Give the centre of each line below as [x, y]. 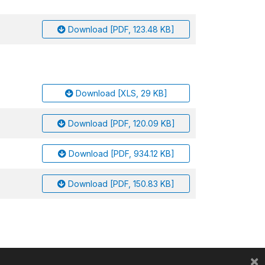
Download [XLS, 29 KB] [121, 93]
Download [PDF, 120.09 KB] [121, 123]
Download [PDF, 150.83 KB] [121, 184]
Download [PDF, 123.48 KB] [121, 29]
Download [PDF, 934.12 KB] [121, 153]
